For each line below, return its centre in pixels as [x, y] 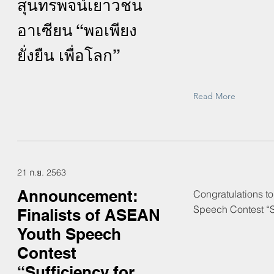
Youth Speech [69, 234]
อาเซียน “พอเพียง [77, 30]
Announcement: [77, 196]
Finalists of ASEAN [89, 215]
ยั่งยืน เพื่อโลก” [69, 55]
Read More [214, 96]
